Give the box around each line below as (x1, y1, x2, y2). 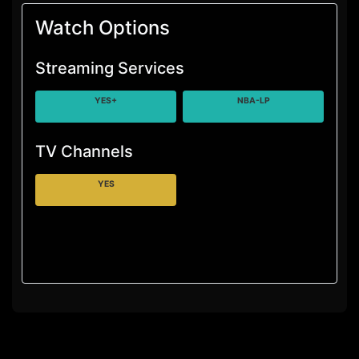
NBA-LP (236, 95, 270, 106)
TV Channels (35, 142, 133, 161)
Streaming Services (35, 58, 184, 78)
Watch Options (35, 16, 170, 39)
